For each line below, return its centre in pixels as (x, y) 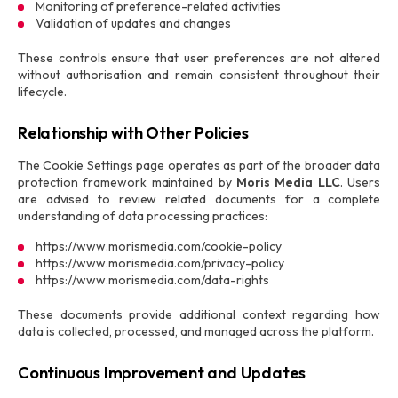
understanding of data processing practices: (143, 216)
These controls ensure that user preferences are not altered (199, 58)
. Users (360, 182)
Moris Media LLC (288, 182)
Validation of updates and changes (133, 23)
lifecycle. (42, 92)
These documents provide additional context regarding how (199, 314)
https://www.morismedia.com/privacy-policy (160, 263)
